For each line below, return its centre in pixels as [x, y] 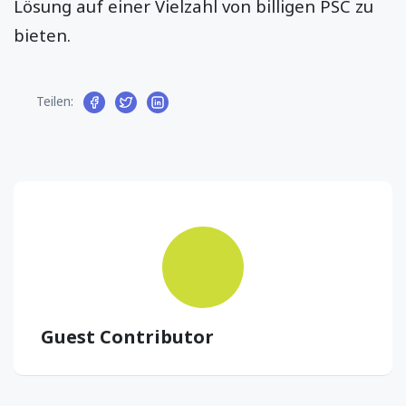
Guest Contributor [127, 337]
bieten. [42, 34]
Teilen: [55, 101]
